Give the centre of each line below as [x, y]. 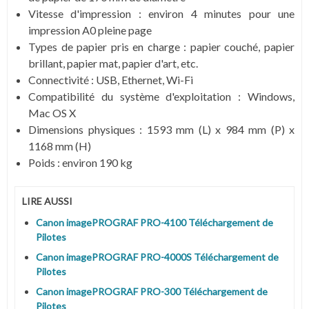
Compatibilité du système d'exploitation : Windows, [161, 96]
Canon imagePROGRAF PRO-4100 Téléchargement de [154, 222]
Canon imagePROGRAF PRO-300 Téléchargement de [152, 291]
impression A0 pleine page [90, 30]
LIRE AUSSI [47, 201]
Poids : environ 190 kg [80, 162]
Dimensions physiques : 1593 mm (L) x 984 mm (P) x [161, 129]
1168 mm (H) [60, 146]
